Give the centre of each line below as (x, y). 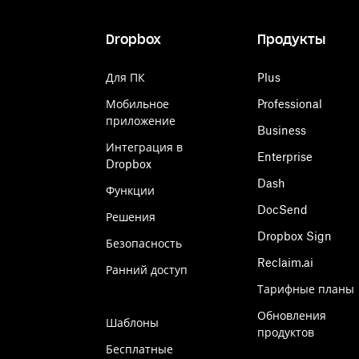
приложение (141, 121)
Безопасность (144, 243)
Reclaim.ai (285, 262)
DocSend (282, 210)
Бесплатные (139, 349)
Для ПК (125, 77)
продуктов (286, 332)
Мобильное (137, 104)
